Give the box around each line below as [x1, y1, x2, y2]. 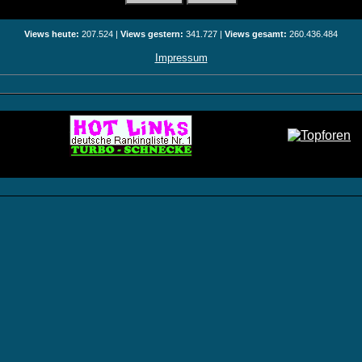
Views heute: [24, 29, 79, 39]
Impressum [154, 52, 208, 64]
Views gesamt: [225, 29, 287, 39]
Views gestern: [120, 29, 183, 39]
